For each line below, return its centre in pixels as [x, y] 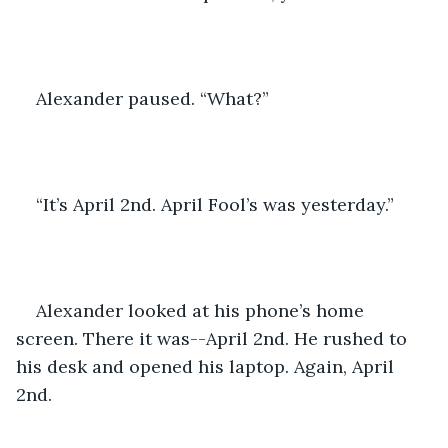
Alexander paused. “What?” [152, 98]
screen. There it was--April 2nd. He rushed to [214, 338]
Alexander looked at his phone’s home [202, 310]
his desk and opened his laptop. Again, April [207, 366]
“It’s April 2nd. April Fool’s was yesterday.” [215, 204]
